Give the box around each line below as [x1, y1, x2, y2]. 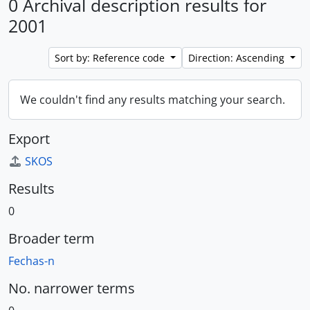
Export [8, 129, 50, 148]
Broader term [8, 229, 95, 248]
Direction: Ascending [188, 51, 288, 64]
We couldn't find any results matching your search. [20, 92, 285, 107]
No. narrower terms [8, 279, 135, 298]
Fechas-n [8, 253, 55, 268]
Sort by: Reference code [55, 51, 168, 64]
